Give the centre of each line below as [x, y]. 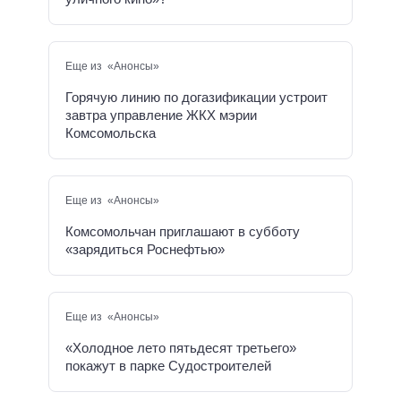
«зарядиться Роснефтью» [145, 250]
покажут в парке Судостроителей [168, 366]
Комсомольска [111, 133]
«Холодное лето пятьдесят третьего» [181, 348]
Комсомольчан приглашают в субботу [183, 232]
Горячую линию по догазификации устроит [196, 98]
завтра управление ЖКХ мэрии [161, 115]
